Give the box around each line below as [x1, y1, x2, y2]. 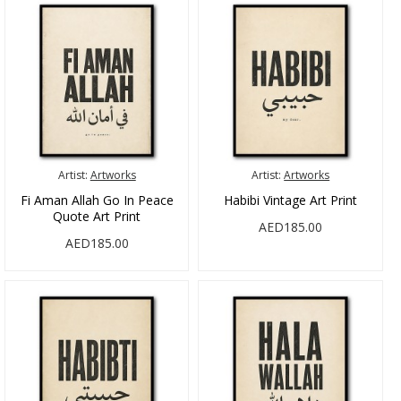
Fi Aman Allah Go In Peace [20, 192, 174, 209]
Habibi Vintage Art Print [224, 192, 358, 209]
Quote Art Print [53, 208, 141, 226]
